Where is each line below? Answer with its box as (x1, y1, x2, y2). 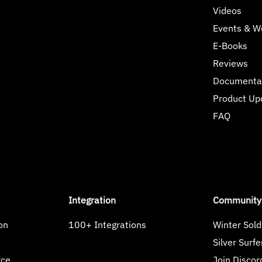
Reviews (212, 57, 248, 69)
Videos (212, 5, 242, 16)
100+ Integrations (68, 219, 147, 230)
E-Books (212, 40, 247, 51)
